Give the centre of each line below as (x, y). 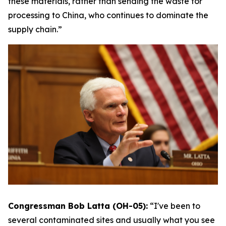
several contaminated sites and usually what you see (111, 220)
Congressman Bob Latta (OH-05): (78, 206)
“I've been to (175, 206)
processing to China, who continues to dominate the (108, 15)
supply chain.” (35, 30)
